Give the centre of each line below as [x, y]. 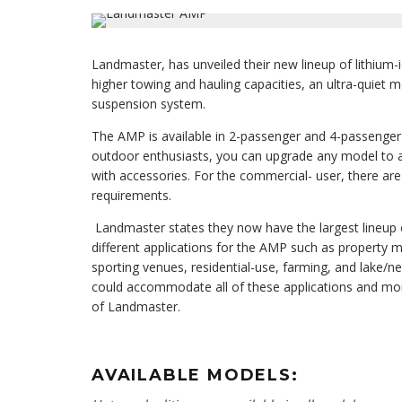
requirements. [131, 195]
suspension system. [149, 104]
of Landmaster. [136, 306]
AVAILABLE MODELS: [195, 375]
